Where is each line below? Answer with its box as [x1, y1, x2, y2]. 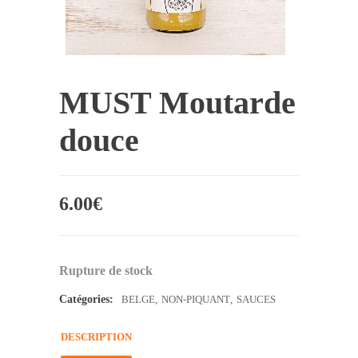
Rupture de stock [59, 263, 153, 277]
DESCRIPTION [61, 330, 132, 343]
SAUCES [237, 292, 276, 305]
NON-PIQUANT [161, 292, 230, 305]
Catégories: [59, 292, 113, 305]
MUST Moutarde [59, 84, 296, 121]
